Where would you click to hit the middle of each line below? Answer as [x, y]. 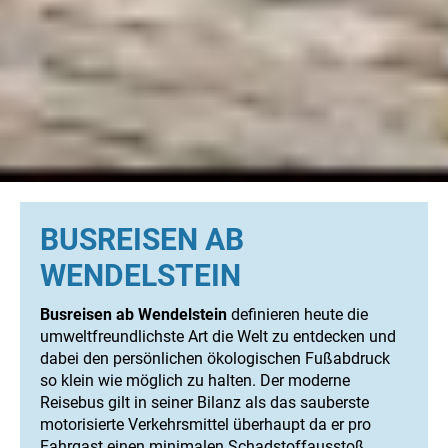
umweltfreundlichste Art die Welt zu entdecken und [218, 337]
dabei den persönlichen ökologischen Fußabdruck [215, 359]
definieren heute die [297, 315]
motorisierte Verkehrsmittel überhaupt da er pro [205, 425]
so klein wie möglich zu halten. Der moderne [195, 381]
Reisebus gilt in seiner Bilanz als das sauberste [204, 403]
